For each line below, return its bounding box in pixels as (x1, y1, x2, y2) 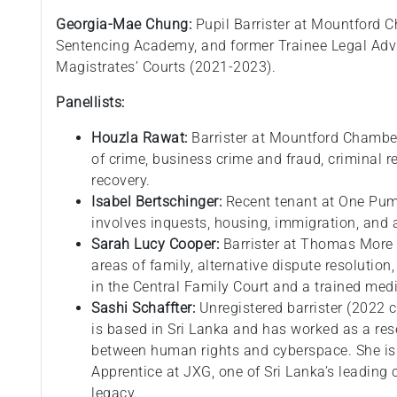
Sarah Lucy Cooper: (91, 236, 220, 253)
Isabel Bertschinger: (91, 193, 222, 211)
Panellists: (56, 94, 125, 112)
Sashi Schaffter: (91, 300, 199, 317)
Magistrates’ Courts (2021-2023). (56, 58, 276, 76)
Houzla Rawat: (91, 129, 188, 147)
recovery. (91, 172, 151, 190)
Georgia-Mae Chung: (56, 16, 196, 34)
